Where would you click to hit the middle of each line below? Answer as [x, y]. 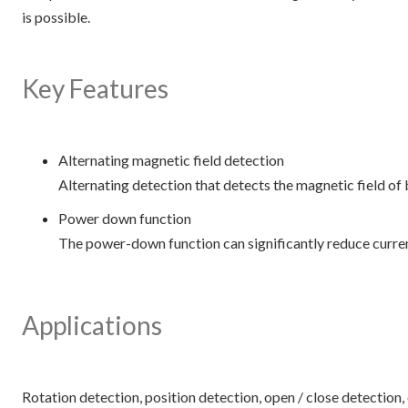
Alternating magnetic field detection [171, 160]
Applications [92, 325]
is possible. [56, 17]
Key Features [95, 88]
